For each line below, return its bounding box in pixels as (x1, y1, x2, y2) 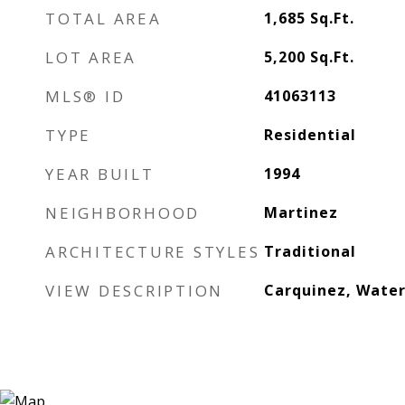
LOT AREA (45, 47, 137, 68)
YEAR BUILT (45, 164, 155, 184)
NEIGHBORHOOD (45, 202, 200, 223)
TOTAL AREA (45, 8, 162, 29)
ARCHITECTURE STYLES (45, 241, 260, 262)
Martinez (263, 202, 338, 222)
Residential (263, 125, 356, 145)
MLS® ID (45, 86, 126, 107)
